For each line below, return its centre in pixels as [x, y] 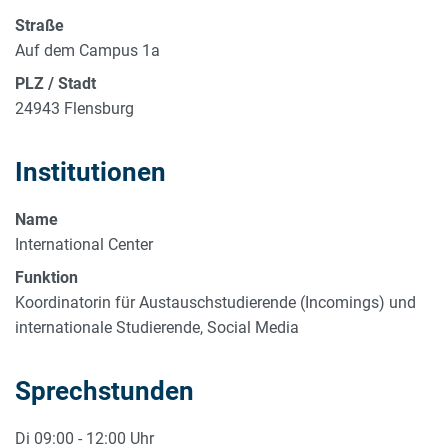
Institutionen [90, 171]
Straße [39, 25]
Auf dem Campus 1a [87, 50]
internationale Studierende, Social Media [157, 327]
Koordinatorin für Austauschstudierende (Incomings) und [215, 302]
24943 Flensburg [74, 108]
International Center [84, 244]
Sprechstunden [104, 390]
